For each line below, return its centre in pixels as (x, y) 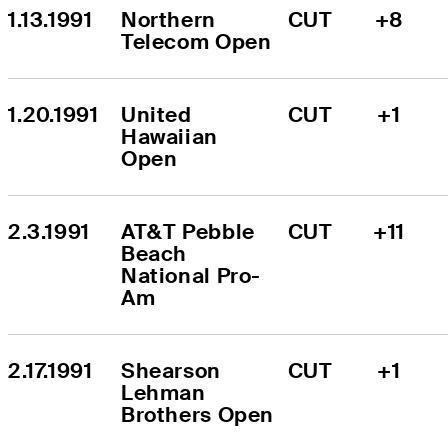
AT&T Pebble (188, 231)
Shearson (171, 370)
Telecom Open (196, 41)
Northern (168, 19)
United (156, 114)
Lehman (163, 392)
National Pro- (191, 275)
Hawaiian (169, 136)
